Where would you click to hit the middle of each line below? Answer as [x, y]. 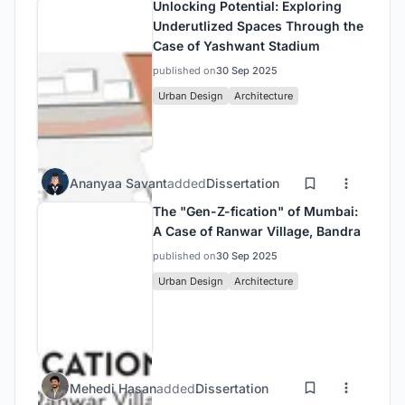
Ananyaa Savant [118, 184]
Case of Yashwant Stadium [236, 45]
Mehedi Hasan [113, 388]
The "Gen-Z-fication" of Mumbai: [255, 211]
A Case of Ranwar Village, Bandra [257, 231]
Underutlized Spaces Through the [258, 25]
